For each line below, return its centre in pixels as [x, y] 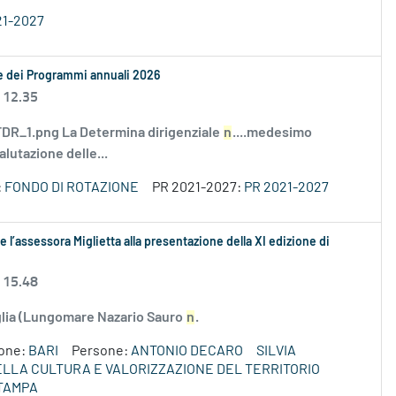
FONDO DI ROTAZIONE [72, 188]
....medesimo [272, 133]
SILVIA [276, 351]
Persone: [101, 351]
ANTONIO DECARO [187, 351]
